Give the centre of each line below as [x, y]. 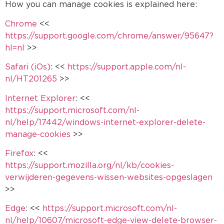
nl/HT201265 [31, 79]
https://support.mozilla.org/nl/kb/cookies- [89, 165]
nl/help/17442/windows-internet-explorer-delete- [105, 122]
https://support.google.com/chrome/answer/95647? [109, 36]
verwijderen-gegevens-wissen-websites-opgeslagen [109, 177]
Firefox [19, 153]
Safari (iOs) [28, 67]
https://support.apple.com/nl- [127, 67]
